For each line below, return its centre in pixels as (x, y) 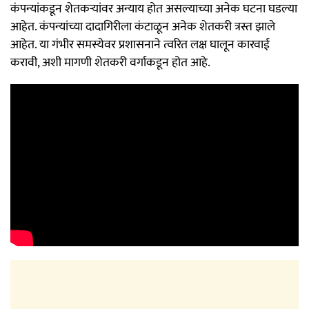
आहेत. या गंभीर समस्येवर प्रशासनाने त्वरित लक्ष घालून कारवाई (140, 44)
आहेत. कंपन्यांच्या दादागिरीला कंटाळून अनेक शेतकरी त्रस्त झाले (143, 27)
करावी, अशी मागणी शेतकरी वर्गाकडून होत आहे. (110, 62)
